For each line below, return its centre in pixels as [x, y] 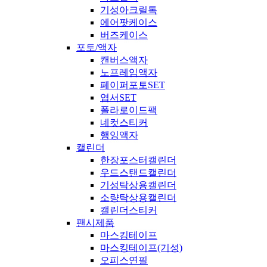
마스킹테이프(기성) [141, 247]
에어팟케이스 [129, 22]
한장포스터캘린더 [138, 160]
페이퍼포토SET [133, 85]
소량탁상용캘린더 [138, 197]
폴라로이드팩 [129, 110]
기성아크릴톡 [129, 10]
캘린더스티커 [129, 210]
